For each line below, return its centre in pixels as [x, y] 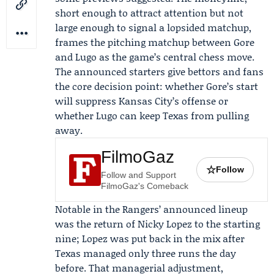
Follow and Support [139, 175]
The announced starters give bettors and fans [159, 71]
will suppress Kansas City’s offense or [142, 101]
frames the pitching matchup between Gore [155, 42]
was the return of [96, 224]
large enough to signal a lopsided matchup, [153, 27]
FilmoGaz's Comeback [145, 186]
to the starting [226, 224]
